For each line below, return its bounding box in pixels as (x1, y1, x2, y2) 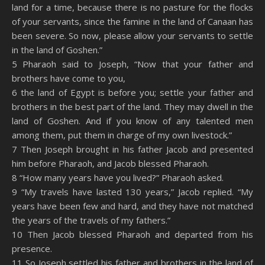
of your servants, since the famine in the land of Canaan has (12, 15, 253, 27)
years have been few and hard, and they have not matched (12, 200, 253, 212)
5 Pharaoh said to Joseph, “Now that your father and (12, 58, 253, 70)
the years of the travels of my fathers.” (12, 214, 170, 226)
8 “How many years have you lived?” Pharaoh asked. (12, 172, 224, 183)
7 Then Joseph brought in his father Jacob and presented (12, 143, 253, 155)
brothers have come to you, (12, 72, 125, 84)
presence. (12, 243, 52, 254)
